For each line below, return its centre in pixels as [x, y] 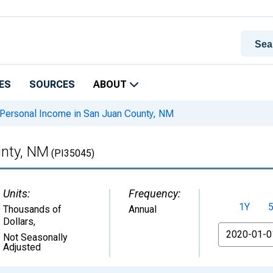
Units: [16, 193]
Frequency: [154, 193]
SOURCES [52, 84]
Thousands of [32, 209]
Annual [143, 209]
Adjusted [22, 247]
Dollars [18, 222]
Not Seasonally [35, 237]
